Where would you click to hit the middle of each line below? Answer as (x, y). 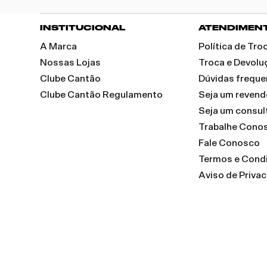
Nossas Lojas (71, 62)
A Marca (59, 46)
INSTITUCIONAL (83, 27)
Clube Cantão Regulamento (102, 94)
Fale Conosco (229, 143)
